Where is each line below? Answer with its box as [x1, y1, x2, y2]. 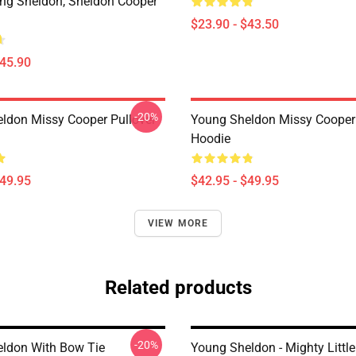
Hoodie [191, 131, 230, 146]
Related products [104, 277, 252, 299]
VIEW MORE [147, 218, 209, 229]
